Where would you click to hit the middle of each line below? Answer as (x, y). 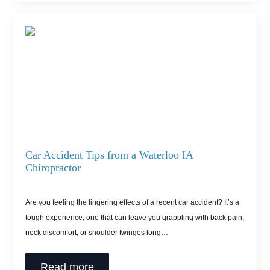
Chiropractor (53, 168)
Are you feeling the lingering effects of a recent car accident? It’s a (133, 203)
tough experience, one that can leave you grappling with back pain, (135, 218)
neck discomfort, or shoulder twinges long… (97, 233)
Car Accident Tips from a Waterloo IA (109, 155)
